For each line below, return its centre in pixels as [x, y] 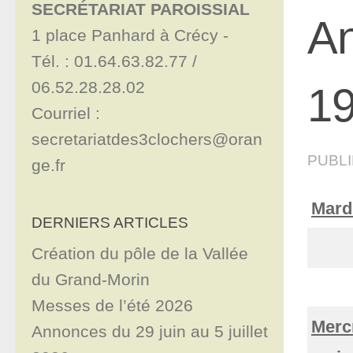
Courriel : [66, 113]
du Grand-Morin [91, 280]
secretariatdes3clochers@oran [147, 139]
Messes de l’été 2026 [112, 306]
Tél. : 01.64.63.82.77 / [114, 61]
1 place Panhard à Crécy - [132, 35]
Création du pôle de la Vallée [140, 254]
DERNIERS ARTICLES [110, 223]
